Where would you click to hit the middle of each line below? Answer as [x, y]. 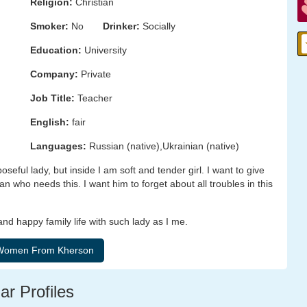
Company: [54, 74]
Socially [158, 26]
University [104, 50]
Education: [56, 50]
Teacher [94, 98]
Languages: [58, 146]
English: [50, 122]
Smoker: [49, 26]
